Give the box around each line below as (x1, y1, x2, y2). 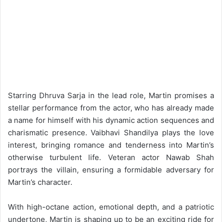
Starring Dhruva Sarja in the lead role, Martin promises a (8, 91, 214, 100)
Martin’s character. (8, 177, 72, 187)
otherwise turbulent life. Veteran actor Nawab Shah (8, 153, 214, 162)
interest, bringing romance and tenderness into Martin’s (8, 140, 214, 150)
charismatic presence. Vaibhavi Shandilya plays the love (8, 128, 214, 137)
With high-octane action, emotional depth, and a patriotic (8, 202, 214, 212)
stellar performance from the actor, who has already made (8, 103, 214, 112)
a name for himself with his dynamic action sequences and (8, 115, 214, 125)
